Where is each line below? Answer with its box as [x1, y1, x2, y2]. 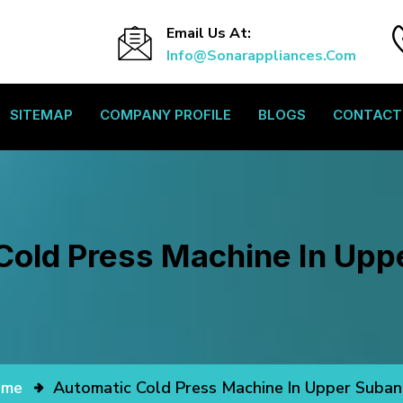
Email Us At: [166, 23, 251, 43]
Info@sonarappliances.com [166, 46, 356, 66]
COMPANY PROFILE [100, 106, 231, 123]
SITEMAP [10, 106, 73, 123]
